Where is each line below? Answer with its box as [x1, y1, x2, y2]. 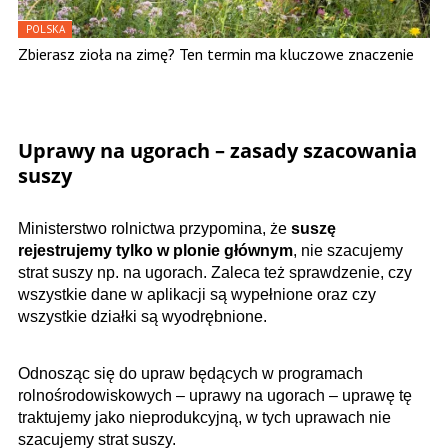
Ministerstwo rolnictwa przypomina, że [18, 219, 291, 237]
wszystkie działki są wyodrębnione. [18, 307, 267, 325]
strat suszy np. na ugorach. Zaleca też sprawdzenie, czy [18, 263, 412, 281]
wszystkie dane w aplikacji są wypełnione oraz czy [18, 285, 376, 303]
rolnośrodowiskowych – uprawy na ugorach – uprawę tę [18, 386, 412, 404]
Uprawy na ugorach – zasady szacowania [18, 136, 417, 164]
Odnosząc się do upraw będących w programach [18, 364, 363, 382]
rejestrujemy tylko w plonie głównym [18, 241, 293, 259]
